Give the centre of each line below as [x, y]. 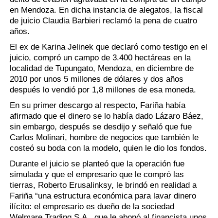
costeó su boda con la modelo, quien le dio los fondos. [108, 148]
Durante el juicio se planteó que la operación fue [97, 163]
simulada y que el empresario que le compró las [97, 174]
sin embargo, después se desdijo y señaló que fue [101, 127]
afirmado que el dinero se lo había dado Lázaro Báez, [107, 116]
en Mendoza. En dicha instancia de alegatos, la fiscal [106, 10]
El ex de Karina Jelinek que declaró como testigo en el [109, 47]
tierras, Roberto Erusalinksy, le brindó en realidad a [103, 185]
